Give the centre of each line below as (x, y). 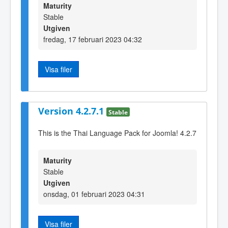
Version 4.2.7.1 (72, 111)
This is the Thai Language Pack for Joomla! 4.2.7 (117, 133)
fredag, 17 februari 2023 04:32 (93, 39)
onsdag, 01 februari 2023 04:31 (94, 194)
